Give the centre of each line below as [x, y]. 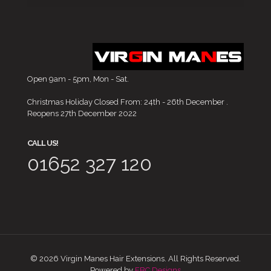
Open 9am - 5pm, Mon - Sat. [78, 79]
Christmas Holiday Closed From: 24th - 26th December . [128, 102]
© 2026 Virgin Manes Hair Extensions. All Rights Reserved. [135, 258]
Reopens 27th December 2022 [82, 113]
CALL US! [43, 143]
